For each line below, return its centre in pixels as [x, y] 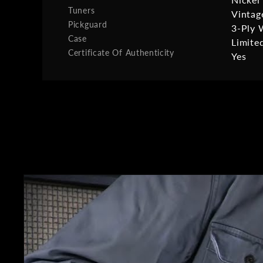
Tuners [82, 10]
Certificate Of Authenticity [121, 52]
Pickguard [88, 24]
